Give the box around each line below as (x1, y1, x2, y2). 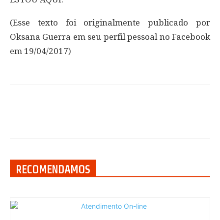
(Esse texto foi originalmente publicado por (10, 17, 210, 27)
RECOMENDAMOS (16, 163, 90, 175)
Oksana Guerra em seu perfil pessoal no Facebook (10, 31, 210, 42)
